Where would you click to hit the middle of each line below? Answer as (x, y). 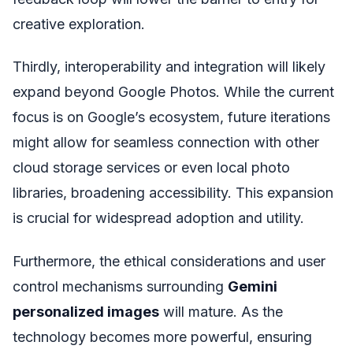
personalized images (86, 311)
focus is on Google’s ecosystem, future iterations (171, 117)
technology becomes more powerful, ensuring (162, 336)
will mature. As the (221, 311)
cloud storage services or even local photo (151, 168)
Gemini (253, 286)
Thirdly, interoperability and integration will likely (169, 67)
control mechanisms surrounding (120, 286)
